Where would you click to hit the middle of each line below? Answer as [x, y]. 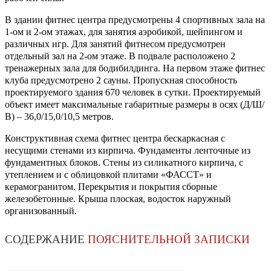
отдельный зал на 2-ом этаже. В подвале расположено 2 [120, 56]
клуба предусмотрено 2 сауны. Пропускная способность [121, 80]
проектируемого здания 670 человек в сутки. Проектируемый [133, 93]
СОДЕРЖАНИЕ [46, 240]
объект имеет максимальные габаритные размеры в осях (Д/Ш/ [135, 105]
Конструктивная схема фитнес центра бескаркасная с [115, 139]
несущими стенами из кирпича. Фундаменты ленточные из [128, 151]
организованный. [41, 211]
